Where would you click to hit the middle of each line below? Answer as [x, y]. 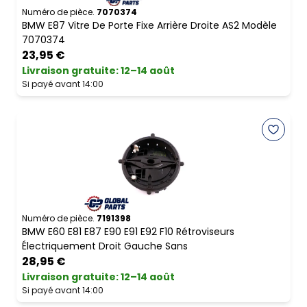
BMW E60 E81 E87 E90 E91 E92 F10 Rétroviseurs [128, 232]
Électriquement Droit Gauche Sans [105, 246]
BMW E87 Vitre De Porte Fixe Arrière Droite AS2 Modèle [149, 26]
